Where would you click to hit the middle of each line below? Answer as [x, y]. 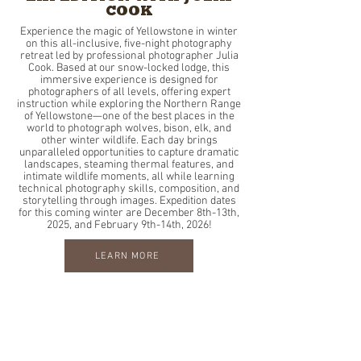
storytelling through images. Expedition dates [129, 201]
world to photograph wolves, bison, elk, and [129, 129]
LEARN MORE [127, 256]
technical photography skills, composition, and [129, 189]
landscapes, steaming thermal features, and [129, 165]
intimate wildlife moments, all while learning [129, 177]
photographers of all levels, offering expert [129, 92]
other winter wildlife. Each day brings [129, 141]
